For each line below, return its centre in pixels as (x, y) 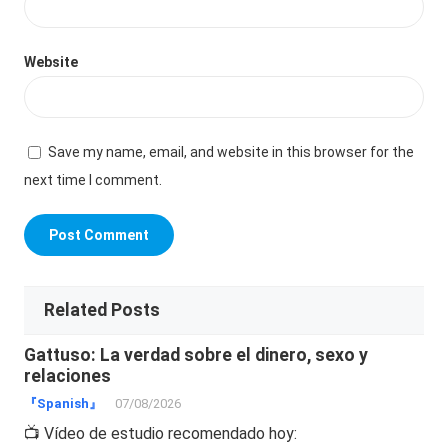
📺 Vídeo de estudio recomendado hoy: (161, 433)
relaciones (68, 375)
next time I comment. (93, 179)
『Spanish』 (63, 403)
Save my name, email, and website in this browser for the (231, 151)
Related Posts (102, 309)
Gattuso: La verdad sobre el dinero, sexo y (196, 354)
